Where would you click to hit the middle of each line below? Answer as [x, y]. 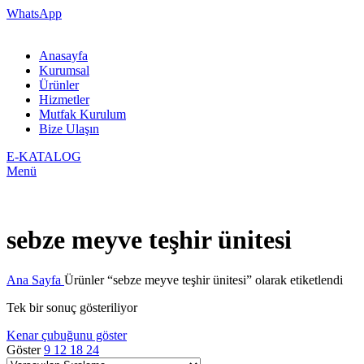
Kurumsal [64, 70]
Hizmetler [64, 100]
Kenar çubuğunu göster [67, 335]
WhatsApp [34, 13]
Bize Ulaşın [69, 129]
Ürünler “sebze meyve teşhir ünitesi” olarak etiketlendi [204, 279]
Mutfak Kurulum [82, 114]
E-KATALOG [44, 156]
